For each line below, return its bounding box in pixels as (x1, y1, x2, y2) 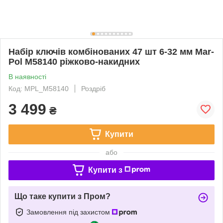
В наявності (8, 72, 46, 81)
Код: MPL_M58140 (8, 84, 69, 93)
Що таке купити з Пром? (14, 192, 111, 201)
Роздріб (81, 84, 106, 93)
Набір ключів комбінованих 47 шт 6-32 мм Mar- (8, 46, 214, 57)
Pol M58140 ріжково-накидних (8, 56, 140, 67)
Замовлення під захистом (26, 208, 112, 216)
